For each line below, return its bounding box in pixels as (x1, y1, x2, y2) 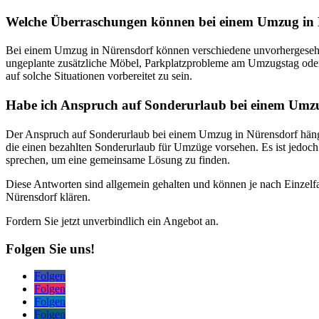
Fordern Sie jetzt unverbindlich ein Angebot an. (6, 214, 219, 227)
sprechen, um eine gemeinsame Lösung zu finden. (6, 153, 230, 166)
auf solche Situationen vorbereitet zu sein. (6, 70, 192, 83)
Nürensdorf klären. (6, 190, 90, 203)
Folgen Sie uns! (6, 241, 95, 256)
